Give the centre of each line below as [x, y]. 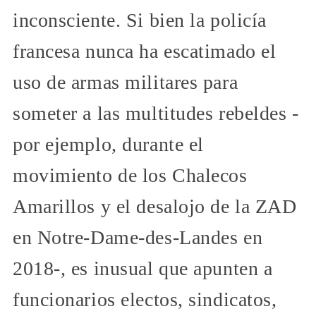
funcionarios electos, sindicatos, [145, 300]
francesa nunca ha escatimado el [145, 51]
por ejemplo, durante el [108, 145]
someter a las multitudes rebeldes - [156, 114]
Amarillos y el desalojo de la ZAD [155, 207]
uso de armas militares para [126, 83]
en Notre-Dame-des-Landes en [138, 238]
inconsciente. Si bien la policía [140, 20]
